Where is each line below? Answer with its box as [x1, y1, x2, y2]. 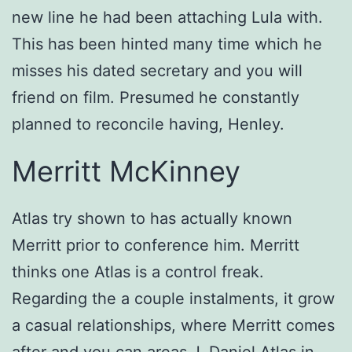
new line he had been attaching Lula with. [12, 8, 323, 27]
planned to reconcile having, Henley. [12, 115, 284, 134]
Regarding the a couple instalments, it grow [12, 289, 335, 309]
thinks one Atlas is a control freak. [12, 262, 264, 282]
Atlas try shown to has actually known [12, 209, 292, 229]
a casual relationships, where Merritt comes [12, 316, 335, 335]
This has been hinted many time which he [12, 35, 322, 54]
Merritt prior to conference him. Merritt [12, 236, 299, 255]
